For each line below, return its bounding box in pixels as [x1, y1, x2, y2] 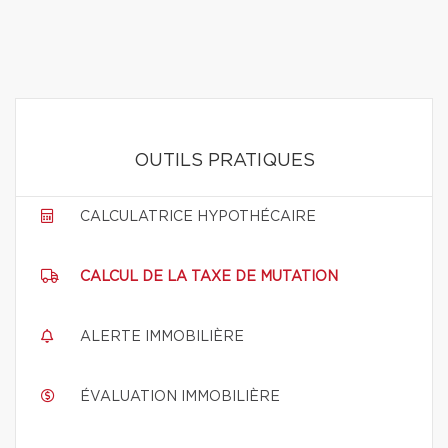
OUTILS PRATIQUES [133, 152, 315, 170]
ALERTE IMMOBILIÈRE [80, 330, 244, 344]
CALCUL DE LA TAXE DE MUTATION [80, 270, 338, 284]
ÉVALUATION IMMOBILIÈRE [80, 390, 280, 404]
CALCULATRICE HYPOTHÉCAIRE [80, 210, 316, 224]
